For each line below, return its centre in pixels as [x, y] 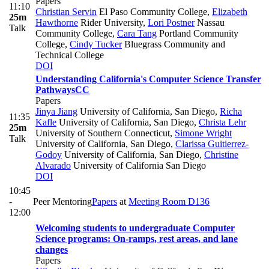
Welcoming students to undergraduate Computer [135, 228]
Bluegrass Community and [174, 44]
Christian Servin [66, 12]
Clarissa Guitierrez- [212, 144]
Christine [221, 155]
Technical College [70, 55]
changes [52, 250]
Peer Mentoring [62, 202]
